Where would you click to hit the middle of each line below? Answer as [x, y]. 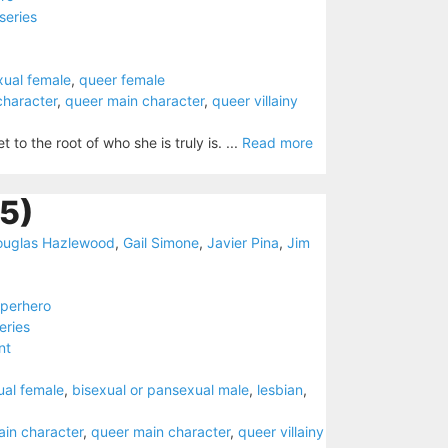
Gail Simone [161, 242]
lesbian [280, 389]
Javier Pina [243, 242]
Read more [277, 142]
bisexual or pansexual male [160, 389]
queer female [122, 79]
